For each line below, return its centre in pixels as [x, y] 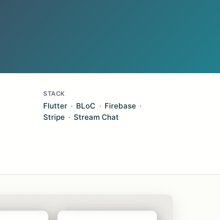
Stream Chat [96, 117]
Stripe [54, 117]
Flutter [55, 106]
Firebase [120, 106]
